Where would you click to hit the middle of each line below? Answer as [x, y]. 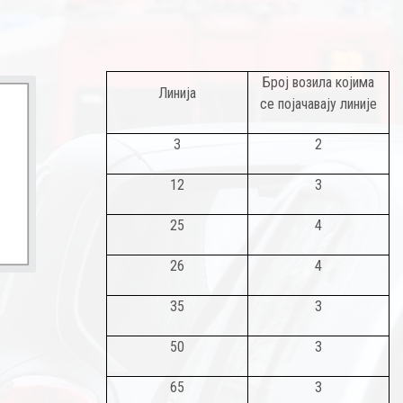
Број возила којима [318, 82]
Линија [177, 93]
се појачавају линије [318, 104]
